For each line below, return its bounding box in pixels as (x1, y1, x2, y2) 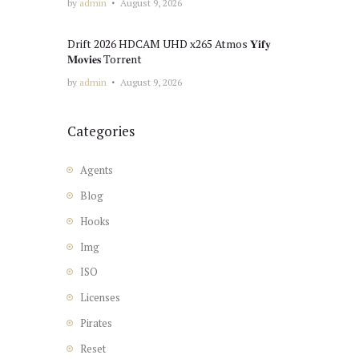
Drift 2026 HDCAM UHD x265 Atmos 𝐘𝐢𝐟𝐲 (67, 36, 271, 51)
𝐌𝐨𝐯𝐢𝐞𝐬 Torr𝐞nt (67, 51, 142, 67)
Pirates (79, 315, 112, 330)
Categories (67, 121, 135, 140)
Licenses (79, 290, 120, 305)
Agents (79, 163, 113, 178)
